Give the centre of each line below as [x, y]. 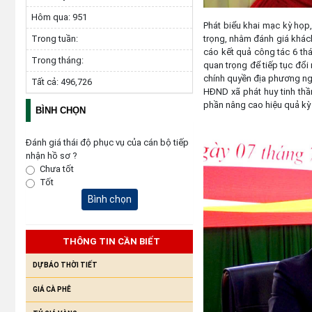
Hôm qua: [52, 17]
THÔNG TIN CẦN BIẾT [111, 241]
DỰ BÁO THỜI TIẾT [65, 265]
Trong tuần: [55, 39]
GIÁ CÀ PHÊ [52, 289]
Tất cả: [46, 82]
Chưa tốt [57, 169]
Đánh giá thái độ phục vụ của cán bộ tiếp [107, 142]
